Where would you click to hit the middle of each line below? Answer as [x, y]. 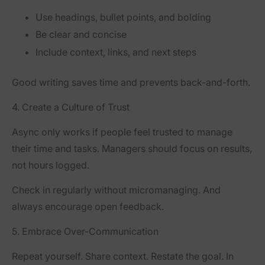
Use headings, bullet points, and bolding [123, 17]
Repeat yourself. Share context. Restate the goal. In [123, 256]
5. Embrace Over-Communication [85, 232]
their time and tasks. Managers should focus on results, [132, 149]
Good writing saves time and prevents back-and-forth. [131, 83]
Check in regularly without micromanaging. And [116, 190]
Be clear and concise [81, 35]
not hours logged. [51, 165]
